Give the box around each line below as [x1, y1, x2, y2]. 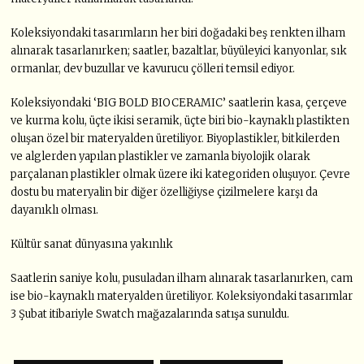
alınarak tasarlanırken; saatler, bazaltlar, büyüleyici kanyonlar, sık [11, 44, 348, 58]
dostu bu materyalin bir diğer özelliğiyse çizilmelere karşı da [11, 185, 318, 200]
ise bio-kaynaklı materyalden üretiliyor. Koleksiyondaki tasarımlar [11, 289, 353, 304]
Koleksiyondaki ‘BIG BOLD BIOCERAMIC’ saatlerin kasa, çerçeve [11, 96, 348, 110]
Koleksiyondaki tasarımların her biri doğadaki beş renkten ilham [11, 26, 346, 41]
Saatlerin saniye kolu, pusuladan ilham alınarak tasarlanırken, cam [11, 271, 353, 286]
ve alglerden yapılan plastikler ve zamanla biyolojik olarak [11, 149, 311, 164]
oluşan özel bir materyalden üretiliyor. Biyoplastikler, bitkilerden [11, 132, 340, 146]
